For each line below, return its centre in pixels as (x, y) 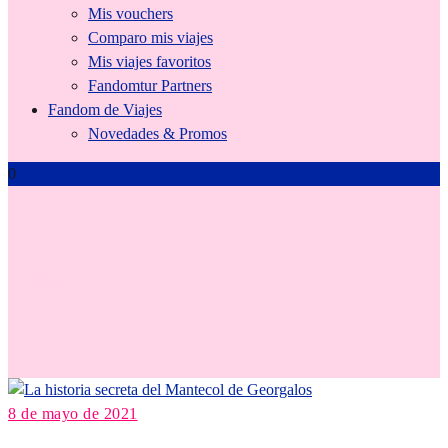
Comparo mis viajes (150, 37)
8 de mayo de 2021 (73, 414)
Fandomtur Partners (150, 85)
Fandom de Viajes (105, 109)
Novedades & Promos (157, 133)
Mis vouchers (130, 13)
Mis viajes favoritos (149, 61)
